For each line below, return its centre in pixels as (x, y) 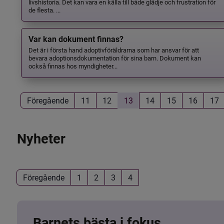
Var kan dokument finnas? (76, 39)
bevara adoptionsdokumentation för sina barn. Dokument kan (114, 58)
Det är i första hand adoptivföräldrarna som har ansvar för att (113, 50)
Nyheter (41, 139)
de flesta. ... (44, 9)
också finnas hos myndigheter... (73, 66)
